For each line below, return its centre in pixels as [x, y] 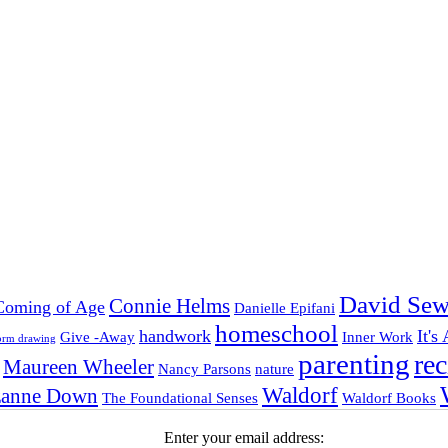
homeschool [276, 334]
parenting [354, 364]
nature [274, 369]
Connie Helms [169, 306]
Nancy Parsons [204, 369]
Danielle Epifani [284, 308]
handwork [175, 336]
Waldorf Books [389, 398]
